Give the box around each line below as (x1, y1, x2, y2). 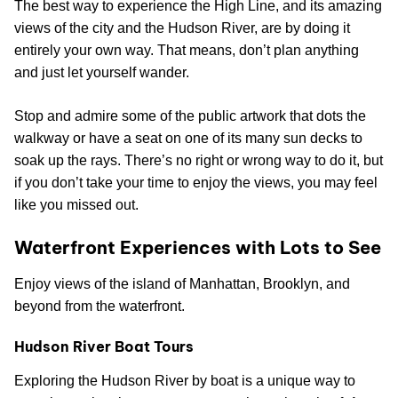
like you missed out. (14, 197, 139, 213)
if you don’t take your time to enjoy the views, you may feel (14, 175, 378, 191)
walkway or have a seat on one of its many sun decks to (14, 131, 362, 147)
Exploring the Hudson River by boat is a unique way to (14, 373, 355, 389)
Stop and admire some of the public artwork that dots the (14, 108, 366, 124)
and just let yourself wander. (14, 65, 189, 81)
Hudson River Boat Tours (14, 338, 194, 356)
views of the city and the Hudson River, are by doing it (14, 20, 350, 36)
